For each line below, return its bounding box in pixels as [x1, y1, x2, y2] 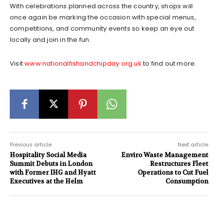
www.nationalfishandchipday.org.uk [24, 58, 142, 68]
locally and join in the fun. [10, 35, 91, 44]
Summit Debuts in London [10, 159, 92, 168]
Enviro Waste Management [121, 150, 208, 159]
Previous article [10, 140, 52, 148]
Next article [177, 140, 208, 148]
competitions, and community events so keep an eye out [10, 23, 195, 33]
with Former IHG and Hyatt [10, 168, 96, 177]
